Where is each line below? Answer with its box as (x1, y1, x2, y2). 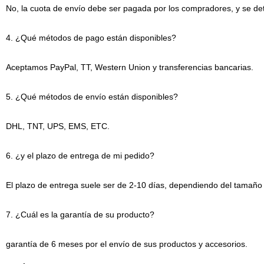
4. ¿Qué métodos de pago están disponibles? (5, 33, 176, 43)
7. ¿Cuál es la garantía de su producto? (5, 210, 154, 220)
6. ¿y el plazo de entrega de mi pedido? (5, 151, 154, 161)
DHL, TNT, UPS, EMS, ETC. (5, 121, 110, 131)
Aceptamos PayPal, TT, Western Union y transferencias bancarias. (5, 62, 253, 72)
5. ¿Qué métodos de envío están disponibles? (5, 92, 178, 102)
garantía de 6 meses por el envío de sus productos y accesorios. (5, 239, 247, 249)
